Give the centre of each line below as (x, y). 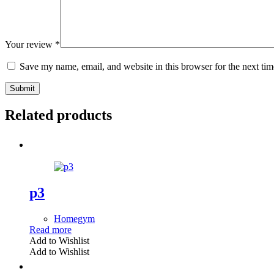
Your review (30, 45)
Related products (58, 115)
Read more (50, 229)
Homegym (74, 218)
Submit (22, 89)
